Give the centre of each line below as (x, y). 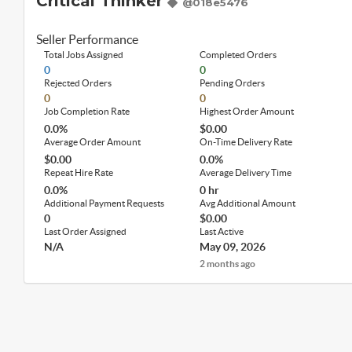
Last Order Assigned (85, 231)
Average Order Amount (92, 142)
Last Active (222, 231)
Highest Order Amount (247, 111)
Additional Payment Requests (104, 203)
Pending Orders (233, 83)
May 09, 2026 (233, 247)
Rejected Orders (78, 83)
